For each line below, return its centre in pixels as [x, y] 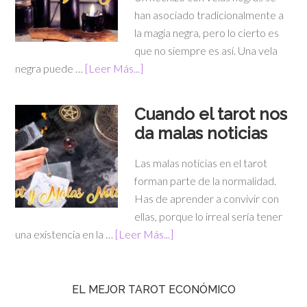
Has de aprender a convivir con [207, 199]
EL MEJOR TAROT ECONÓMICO [153, 290]
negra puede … [50, 69]
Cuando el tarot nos [211, 114]
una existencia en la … [65, 234]
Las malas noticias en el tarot [201, 163]
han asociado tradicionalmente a [209, 15]
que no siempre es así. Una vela [206, 51]
